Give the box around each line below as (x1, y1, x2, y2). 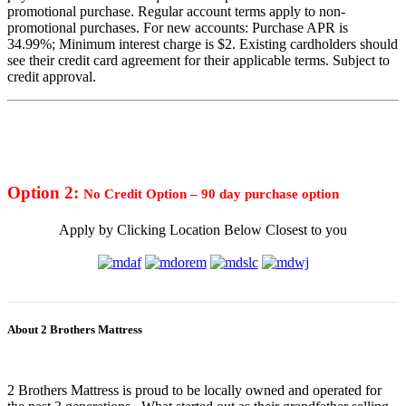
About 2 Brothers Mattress (7, 323, 142, 337)
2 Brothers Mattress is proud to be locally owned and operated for (7, 382, 382, 399)
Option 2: (7, 182, 83, 202)
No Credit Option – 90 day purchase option (83, 186, 339, 201)
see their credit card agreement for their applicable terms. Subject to (7, 53, 390, 69)
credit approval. (7, 69, 96, 85)
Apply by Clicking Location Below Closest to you (59, 222, 347, 237)
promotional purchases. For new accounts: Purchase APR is (7, 20, 348, 36)
